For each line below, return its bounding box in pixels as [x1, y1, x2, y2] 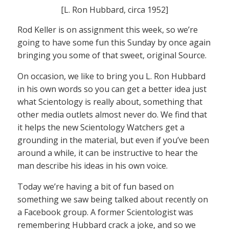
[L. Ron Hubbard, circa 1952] [61, 4, 168, 16]
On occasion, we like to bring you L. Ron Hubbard [17, 71, 205, 82]
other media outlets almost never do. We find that [17, 109, 207, 121]
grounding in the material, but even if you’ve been [17, 134, 209, 146]
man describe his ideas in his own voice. [17, 160, 168, 172]
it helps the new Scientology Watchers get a [17, 122, 185, 133]
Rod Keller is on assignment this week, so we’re [17, 24, 198, 36]
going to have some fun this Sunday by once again [17, 37, 211, 49]
